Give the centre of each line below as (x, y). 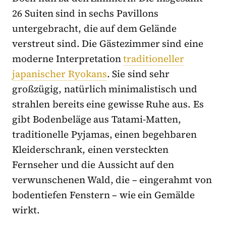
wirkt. (26, 210)
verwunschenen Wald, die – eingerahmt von (112, 179)
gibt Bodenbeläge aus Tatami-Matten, (97, 119)
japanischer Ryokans (60, 73)
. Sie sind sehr (138, 73)
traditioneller (154, 58)
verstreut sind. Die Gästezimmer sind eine (108, 43)
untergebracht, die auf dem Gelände (95, 28)
